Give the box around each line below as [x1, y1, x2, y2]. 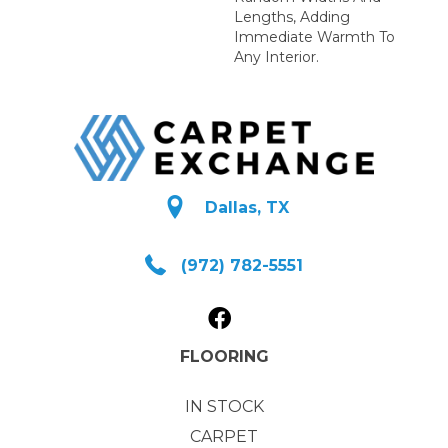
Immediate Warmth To [234, 27, 395, 46]
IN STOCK [184, 397, 264, 417]
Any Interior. [234, 47, 319, 66]
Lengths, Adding [234, 7, 350, 26]
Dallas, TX [204, 198, 289, 218]
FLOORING [179, 347, 269, 367]
